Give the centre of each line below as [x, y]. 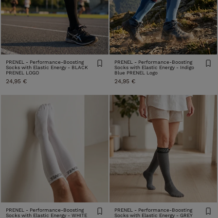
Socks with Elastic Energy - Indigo [154, 67]
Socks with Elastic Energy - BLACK [47, 67]
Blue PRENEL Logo [136, 73]
